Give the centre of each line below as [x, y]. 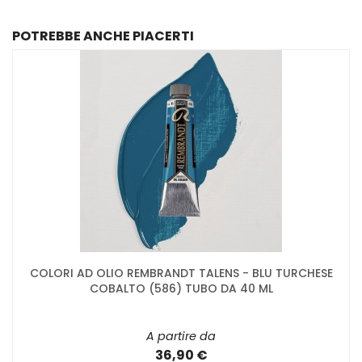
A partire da [181, 336]
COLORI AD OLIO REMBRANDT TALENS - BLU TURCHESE [181, 273]
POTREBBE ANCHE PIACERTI [103, 36]
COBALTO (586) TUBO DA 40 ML [181, 288]
